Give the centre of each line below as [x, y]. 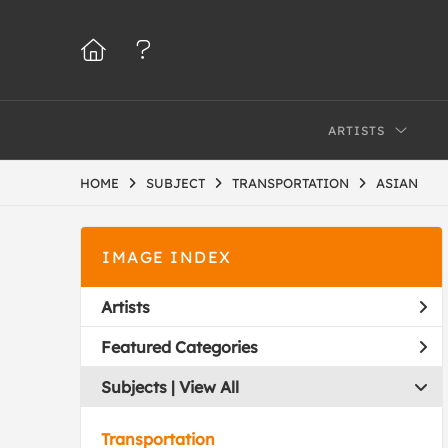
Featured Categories [179, 346]
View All [209, 386]
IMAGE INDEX [167, 257]
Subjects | [140, 386]
